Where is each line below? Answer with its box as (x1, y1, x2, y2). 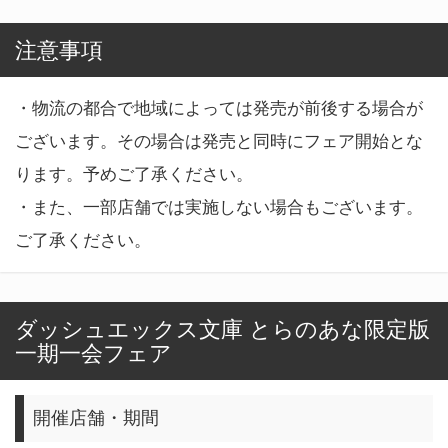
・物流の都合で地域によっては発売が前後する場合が (15, 97, 423, 118)
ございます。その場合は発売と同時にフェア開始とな (15, 130, 423, 151)
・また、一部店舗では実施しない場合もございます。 (15, 196, 423, 217)
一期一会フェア (15, 339, 172, 366)
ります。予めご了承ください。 (15, 163, 253, 184)
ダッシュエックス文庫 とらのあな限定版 (15, 315, 430, 342)
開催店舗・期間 (33, 407, 160, 429)
